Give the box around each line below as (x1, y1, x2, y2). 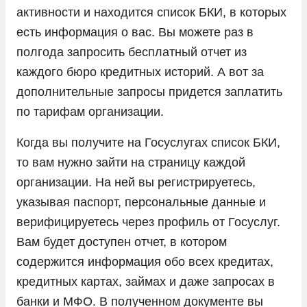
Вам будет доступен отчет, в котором (16, 234, 227, 249)
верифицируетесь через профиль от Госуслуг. (16, 214, 280, 229)
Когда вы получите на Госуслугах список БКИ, (16, 135, 280, 149)
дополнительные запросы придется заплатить (16, 84, 282, 99)
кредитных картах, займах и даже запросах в (16, 274, 275, 288)
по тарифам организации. (16, 104, 164, 119)
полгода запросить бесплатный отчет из (16, 45, 247, 59)
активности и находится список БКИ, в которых (16, 5, 286, 19)
